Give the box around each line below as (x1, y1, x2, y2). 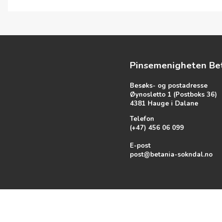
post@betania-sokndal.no (129, 150, 213, 159)
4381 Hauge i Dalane (129, 99, 198, 108)
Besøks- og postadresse (129, 81, 210, 90)
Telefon (129, 114, 154, 123)
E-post (129, 141, 151, 150)
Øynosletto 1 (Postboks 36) (129, 90, 217, 99)
